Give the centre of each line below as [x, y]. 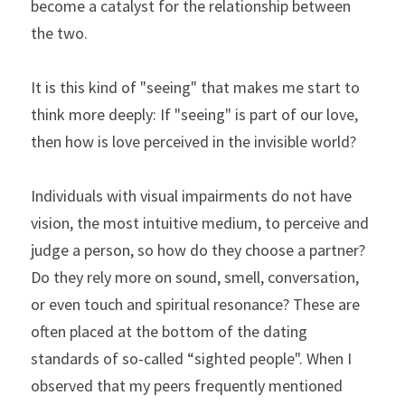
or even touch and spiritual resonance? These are [195, 304]
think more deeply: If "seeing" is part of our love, [194, 114]
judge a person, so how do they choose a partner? [198, 250]
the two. [59, 33]
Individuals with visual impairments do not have [191, 196]
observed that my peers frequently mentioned [187, 386]
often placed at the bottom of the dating [169, 331]
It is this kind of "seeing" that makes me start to [195, 87]
